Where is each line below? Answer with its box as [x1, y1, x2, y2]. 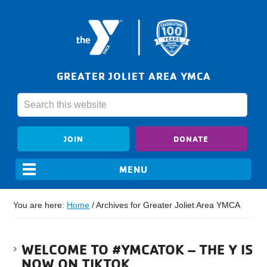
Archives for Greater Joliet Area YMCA [94, 200, 241, 210]
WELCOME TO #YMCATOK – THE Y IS [21, 240, 253, 259]
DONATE [173, 133, 209, 144]
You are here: [13, 200, 67, 210]
